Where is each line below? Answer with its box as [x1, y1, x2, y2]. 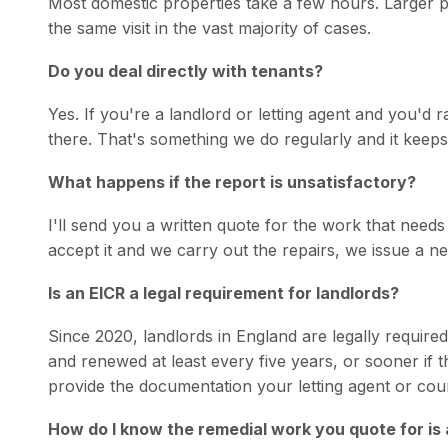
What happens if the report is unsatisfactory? [48, 172, 416, 192]
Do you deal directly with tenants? [48, 61, 323, 81]
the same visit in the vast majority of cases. [48, 18, 371, 38]
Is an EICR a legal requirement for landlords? [48, 283, 399, 303]
